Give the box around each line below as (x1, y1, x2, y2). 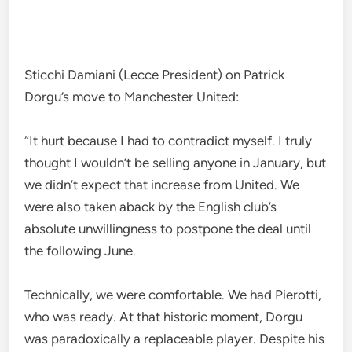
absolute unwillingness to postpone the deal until (24, 221, 312, 236)
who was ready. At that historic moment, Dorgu (24, 309, 303, 324)
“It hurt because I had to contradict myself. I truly (24, 133, 313, 148)
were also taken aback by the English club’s (24, 199, 277, 214)
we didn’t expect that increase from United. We (24, 177, 300, 192)
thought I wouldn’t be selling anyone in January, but (24, 155, 327, 170)
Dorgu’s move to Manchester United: (24, 89, 240, 104)
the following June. (24, 243, 137, 258)
